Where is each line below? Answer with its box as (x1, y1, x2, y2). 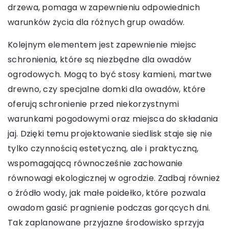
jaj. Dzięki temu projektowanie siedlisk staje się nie (8, 128, 212, 140)
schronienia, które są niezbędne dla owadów (8, 54, 192, 66)
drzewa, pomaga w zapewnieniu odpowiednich (8, 2, 200, 14)
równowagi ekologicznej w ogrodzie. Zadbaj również (8, 172, 220, 185)
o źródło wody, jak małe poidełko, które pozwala (8, 187, 206, 199)
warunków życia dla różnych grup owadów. (8, 16, 185, 29)
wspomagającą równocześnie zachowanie (8, 157, 183, 170)
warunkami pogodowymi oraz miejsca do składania (8, 113, 218, 125)
